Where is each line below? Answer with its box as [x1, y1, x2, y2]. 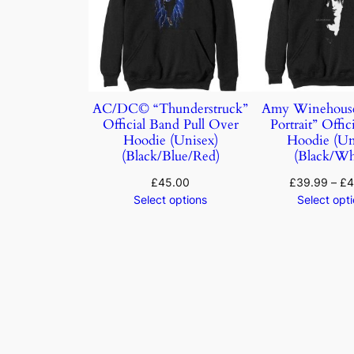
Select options [134, 193, 208, 207]
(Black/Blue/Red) [121, 147, 220, 166]
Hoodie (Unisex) [122, 131, 218, 150]
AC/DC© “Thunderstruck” [92, 100, 249, 119]
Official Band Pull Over [102, 115, 239, 134]
